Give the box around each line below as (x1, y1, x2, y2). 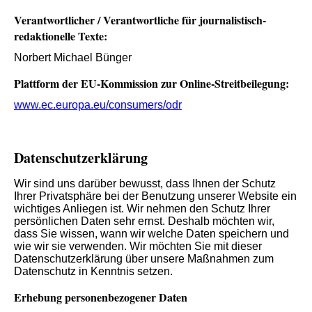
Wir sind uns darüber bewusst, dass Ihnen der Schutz (14, 178, 276, 190)
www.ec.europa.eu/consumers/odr (14, 99, 182, 111)
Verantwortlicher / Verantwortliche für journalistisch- (14, 11, 266, 28)
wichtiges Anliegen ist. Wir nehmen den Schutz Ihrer (14, 203, 270, 215)
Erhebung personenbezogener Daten (14, 289, 187, 306)
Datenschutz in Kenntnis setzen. (14, 265, 173, 278)
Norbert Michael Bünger (14, 51, 132, 63)
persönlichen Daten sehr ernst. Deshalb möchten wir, (14, 215, 274, 228)
